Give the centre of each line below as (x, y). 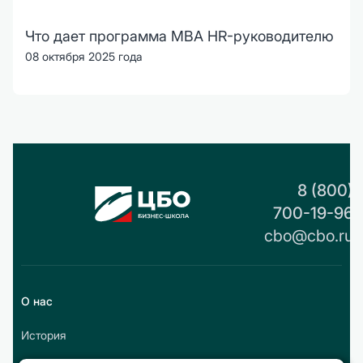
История (44, 335)
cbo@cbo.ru (309, 236)
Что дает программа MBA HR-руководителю (179, 36)
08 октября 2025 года (84, 57)
